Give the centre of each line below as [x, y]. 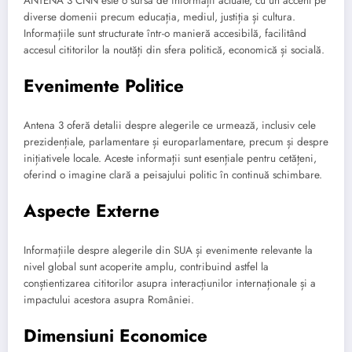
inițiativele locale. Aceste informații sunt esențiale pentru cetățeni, [170, 158]
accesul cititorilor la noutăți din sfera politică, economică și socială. [174, 50]
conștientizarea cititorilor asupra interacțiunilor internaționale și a [170, 283]
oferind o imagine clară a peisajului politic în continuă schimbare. [173, 174]
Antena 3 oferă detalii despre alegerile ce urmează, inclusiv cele [170, 125]
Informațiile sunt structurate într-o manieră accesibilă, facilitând [165, 34]
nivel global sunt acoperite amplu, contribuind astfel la [146, 266]
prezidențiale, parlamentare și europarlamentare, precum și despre [176, 141]
